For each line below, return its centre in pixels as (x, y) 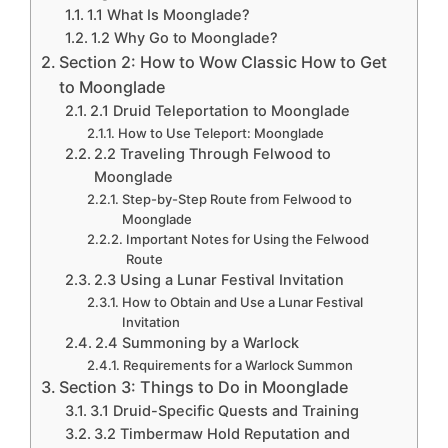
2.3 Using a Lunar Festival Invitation (219, 279)
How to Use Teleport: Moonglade (220, 132)
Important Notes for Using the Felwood (247, 238)
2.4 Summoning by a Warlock (197, 342)
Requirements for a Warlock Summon (237, 364)
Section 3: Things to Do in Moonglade (204, 386)
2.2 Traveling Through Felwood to (213, 153)
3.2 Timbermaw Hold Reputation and (222, 433)
